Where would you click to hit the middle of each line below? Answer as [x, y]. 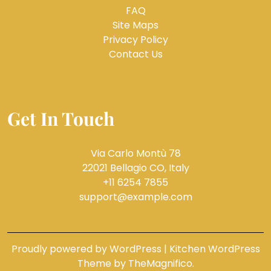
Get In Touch [61, 119]
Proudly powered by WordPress [87, 249]
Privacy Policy [135, 40]
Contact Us [135, 54]
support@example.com [135, 197]
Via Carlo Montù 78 [135, 154]
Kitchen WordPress [214, 249]
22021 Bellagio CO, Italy [135, 168]
